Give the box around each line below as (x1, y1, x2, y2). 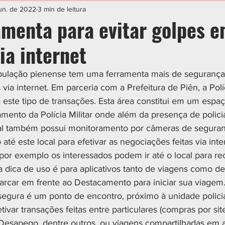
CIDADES (81, 4, 111, 17)
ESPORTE (30, 4, 61, 17)
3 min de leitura (38, 5, 86, 13)
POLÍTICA (132, 4, 164, 17)
